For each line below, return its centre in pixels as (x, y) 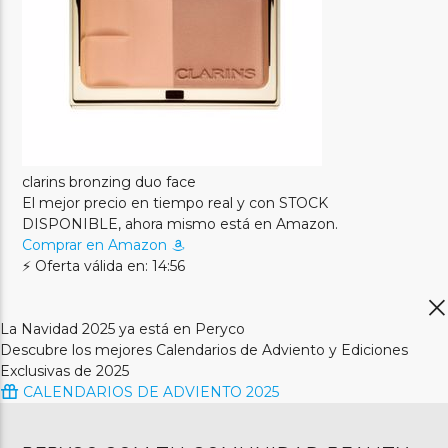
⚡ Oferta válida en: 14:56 (104, 265)
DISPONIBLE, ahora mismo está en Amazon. (180, 223)
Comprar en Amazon (97, 244)
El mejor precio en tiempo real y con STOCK (175, 202)
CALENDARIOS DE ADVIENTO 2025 (149, 391)
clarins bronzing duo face (109, 181)
